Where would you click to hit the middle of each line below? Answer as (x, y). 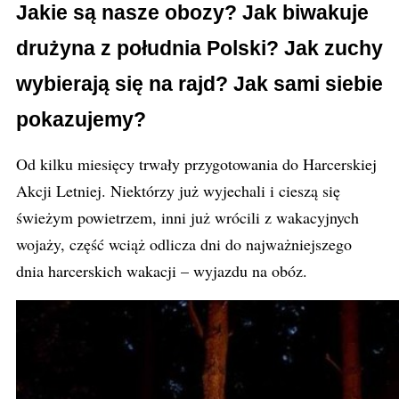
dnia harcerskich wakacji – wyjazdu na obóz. (162, 271)
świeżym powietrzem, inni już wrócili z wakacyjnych (187, 217)
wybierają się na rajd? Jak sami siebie (199, 84)
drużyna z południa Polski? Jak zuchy (199, 48)
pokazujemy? (81, 119)
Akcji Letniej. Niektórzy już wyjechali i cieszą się (178, 191)
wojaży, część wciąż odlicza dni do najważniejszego (184, 244)
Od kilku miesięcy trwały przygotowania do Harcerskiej (196, 164)
